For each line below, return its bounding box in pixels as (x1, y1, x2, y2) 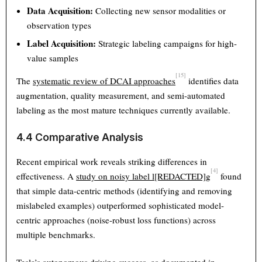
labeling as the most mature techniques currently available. (16, 104, 231, 116)
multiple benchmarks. (16, 228, 96, 240)
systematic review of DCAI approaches (33, 74, 176, 87)
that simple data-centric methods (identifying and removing (16, 184, 233, 196)
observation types (27, 19, 92, 31)
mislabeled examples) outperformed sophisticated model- (16, 199, 225, 211)
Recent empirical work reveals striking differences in (16, 155, 208, 167)
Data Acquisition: (27, 4, 94, 17)
